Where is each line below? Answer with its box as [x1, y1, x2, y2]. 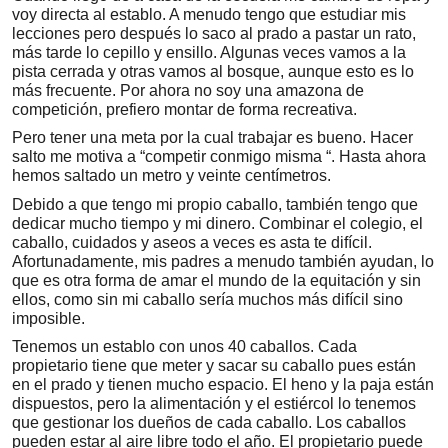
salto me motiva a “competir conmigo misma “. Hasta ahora [12, 148, 426, 166]
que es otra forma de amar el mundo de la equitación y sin [12, 271, 421, 289]
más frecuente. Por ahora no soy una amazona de [12, 81, 364, 99]
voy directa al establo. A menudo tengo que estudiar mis [12, 5, 406, 23]
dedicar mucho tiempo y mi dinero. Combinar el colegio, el [12, 214, 423, 232]
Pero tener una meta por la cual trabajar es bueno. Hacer [12, 129, 413, 147]
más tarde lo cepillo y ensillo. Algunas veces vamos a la [12, 43, 406, 61]
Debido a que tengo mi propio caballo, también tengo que [12, 195, 418, 213]
